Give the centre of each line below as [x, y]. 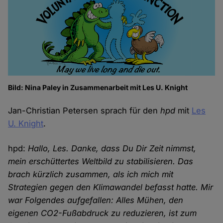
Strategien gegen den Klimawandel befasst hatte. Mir [111, 187]
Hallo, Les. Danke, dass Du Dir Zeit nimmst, [112, 148]
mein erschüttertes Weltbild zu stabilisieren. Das [101, 161]
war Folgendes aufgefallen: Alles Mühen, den [96, 200]
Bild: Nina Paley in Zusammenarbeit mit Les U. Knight [98, 87]
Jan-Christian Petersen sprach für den [84, 110]
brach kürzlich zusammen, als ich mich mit [91, 174]
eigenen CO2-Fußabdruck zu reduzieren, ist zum [103, 213]
